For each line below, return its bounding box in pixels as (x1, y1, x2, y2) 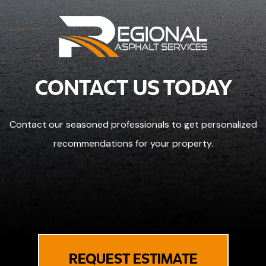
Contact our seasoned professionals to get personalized (9, 118, 257, 131)
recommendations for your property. (53, 137, 213, 150)
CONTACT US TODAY (34, 71, 232, 101)
